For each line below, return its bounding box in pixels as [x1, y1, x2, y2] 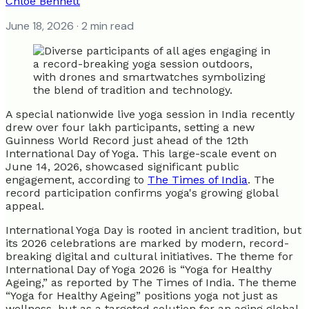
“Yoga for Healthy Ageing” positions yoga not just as [6, 288, 278, 302]
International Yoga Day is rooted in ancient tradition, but [6, 223, 301, 237]
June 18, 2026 [6, 18, 74, 33]
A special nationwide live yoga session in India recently [6, 107, 295, 121]
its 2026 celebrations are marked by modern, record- [6, 236, 289, 250]
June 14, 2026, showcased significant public [6, 159, 239, 173]
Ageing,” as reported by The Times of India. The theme [6, 275, 297, 289]
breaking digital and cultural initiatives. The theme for [6, 249, 293, 263]
